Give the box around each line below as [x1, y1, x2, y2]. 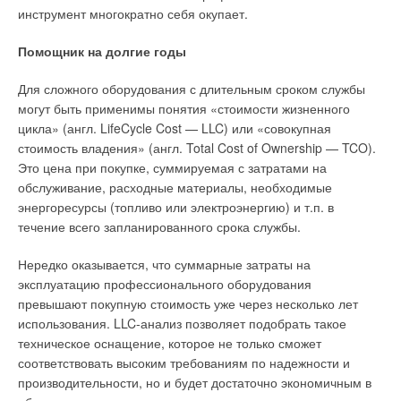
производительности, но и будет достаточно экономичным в [18, 373, 371, 391]
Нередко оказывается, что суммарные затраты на [18, 255, 311, 273]
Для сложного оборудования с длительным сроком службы [18, 80, 365, 98]
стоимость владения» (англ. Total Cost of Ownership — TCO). [18, 139, 376, 157]
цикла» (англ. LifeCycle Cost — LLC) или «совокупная [18, 119, 331, 137]
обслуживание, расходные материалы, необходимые [18, 178, 332, 196]
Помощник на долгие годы [18, 42, 186, 60]
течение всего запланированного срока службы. [18, 218, 301, 235]
